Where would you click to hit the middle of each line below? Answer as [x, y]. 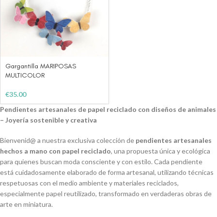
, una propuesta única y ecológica [161, 151]
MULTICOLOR [25, 75]
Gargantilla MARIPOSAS [41, 66]
